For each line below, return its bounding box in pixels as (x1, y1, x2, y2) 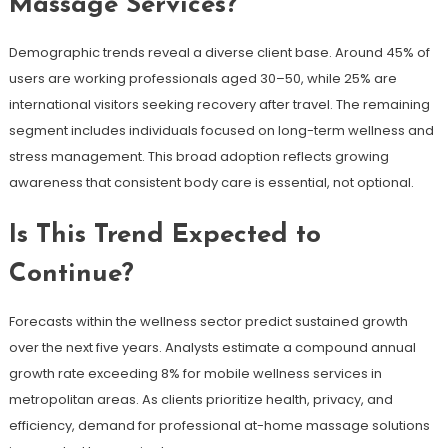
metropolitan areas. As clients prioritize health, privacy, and (8, 389, 393, 409)
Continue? (8, 260, 134, 288)
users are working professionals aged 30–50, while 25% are (8, 68, 397, 88)
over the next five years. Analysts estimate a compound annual (8, 337, 416, 357)
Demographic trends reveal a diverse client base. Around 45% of (8, 42, 430, 62)
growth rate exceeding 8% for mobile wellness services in (8, 363, 382, 383)
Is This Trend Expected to (8, 221, 321, 249)
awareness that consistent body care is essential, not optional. (8, 172, 414, 192)
